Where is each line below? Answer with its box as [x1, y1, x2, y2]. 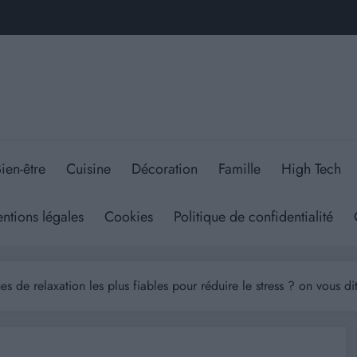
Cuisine [66, 158, 111, 179]
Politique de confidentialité [174, 206, 333, 227]
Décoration [131, 158, 198, 179]
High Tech [281, 158, 341, 179]
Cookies [104, 206, 153, 227]
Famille [218, 158, 261, 179]
